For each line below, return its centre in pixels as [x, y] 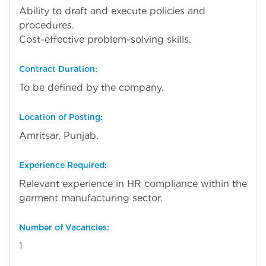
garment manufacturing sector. [91, 198]
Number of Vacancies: [64, 227]
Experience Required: [63, 165]
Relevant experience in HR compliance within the [133, 183]
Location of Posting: [61, 117]
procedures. [47, 25]
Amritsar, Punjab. [59, 135]
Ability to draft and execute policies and [112, 11]
